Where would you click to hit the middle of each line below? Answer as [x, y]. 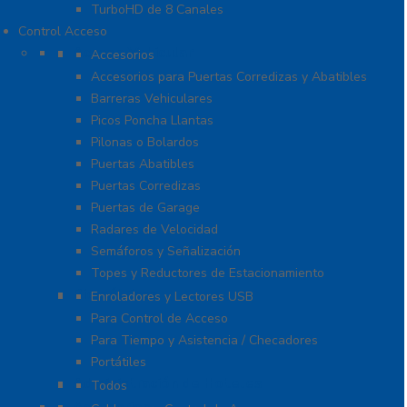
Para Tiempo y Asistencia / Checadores [204, 341]
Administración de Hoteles [168, 384]
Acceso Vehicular [133, 53]
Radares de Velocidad [154, 230]
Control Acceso [63, 32]
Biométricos [115, 295]
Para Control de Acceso [159, 319]
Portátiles [119, 362]
